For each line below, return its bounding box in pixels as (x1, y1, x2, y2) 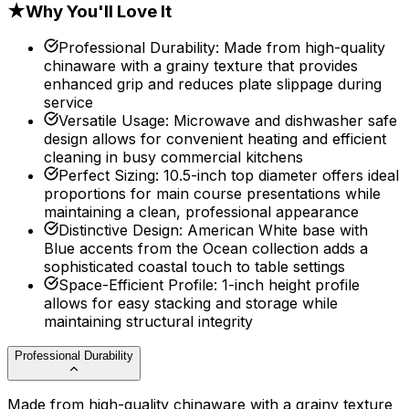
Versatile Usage (58, 111, 165, 131)
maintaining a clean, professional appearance (44, 203, 359, 222)
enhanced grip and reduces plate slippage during (44, 75, 382, 94)
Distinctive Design (58, 221, 179, 240)
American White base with (187, 221, 368, 240)
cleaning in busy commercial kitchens (44, 148, 303, 167)
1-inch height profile (222, 276, 360, 295)
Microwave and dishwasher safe (173, 111, 397, 131)
